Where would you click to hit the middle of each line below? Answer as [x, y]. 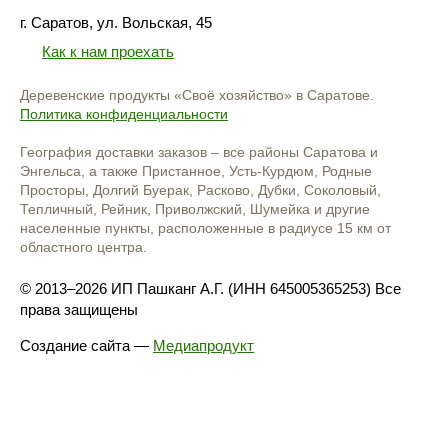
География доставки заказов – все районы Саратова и [199, 152]
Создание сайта [75, 345]
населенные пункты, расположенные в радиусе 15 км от [205, 228]
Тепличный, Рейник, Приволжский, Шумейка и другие [195, 209]
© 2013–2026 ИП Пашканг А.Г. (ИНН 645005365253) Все [210, 288]
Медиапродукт [203, 345]
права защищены [79, 309]
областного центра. [83, 247]
